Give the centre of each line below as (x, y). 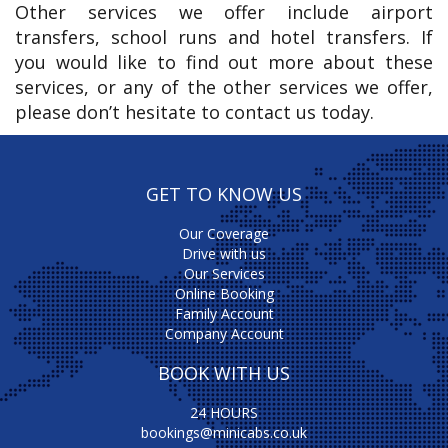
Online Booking (224, 293)
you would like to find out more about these (224, 61)
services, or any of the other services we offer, (224, 86)
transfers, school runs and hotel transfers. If (224, 36)
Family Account (224, 313)
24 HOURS (224, 412)
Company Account (224, 333)
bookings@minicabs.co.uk (224, 432)
